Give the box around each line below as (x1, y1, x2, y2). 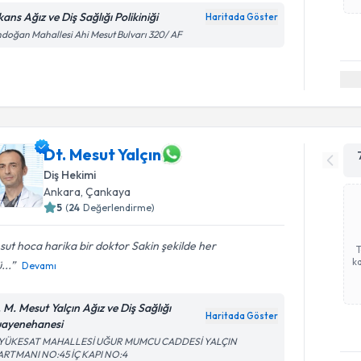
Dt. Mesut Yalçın (44, 143, 162, 164)
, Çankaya (81, 185, 131, 199)
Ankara (44, 185, 81, 199)
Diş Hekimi (44, 168, 97, 182)
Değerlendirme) (83, 201, 156, 214)
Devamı (22, 259, 57, 272)
